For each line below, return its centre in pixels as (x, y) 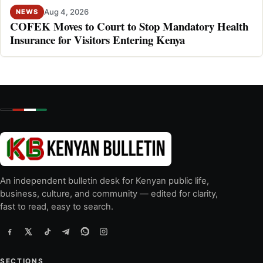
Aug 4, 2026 (66, 12)
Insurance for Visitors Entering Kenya (97, 39)
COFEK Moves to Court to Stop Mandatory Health (129, 26)
